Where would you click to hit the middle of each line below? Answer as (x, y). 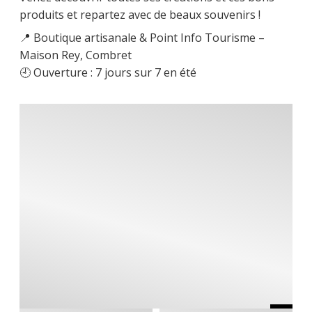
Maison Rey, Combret (76, 55)
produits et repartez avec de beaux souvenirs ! (140, 14)
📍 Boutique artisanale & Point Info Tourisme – (142, 37)
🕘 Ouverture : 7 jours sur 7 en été (108, 72)
